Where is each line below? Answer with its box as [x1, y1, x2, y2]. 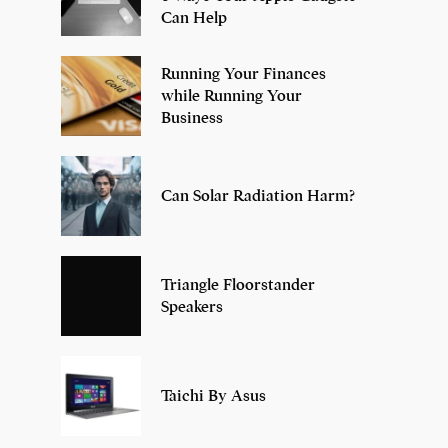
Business [161, 107, 223, 128]
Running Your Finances [161, 63, 326, 84]
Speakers [161, 296, 223, 317]
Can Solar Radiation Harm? [161, 185, 355, 206]
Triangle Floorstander [161, 274, 315, 295]
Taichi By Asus [161, 385, 266, 406]
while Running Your [161, 85, 302, 106]
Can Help [161, 7, 227, 28]
